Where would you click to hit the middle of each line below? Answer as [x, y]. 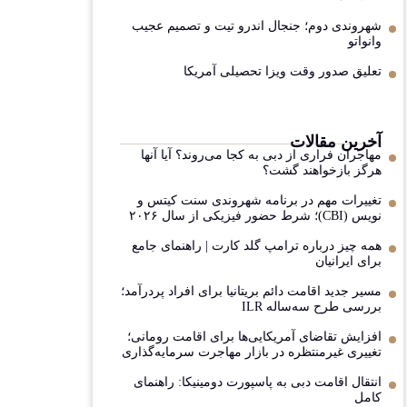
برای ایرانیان [348, 262]
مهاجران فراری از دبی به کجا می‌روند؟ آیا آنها [261, 155]
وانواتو [365, 42]
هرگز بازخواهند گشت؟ [322, 171]
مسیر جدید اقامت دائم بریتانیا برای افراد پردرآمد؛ [251, 292]
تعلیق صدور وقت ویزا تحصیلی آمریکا [283, 72]
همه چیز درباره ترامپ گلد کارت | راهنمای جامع [257, 246]
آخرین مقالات [336, 142]
